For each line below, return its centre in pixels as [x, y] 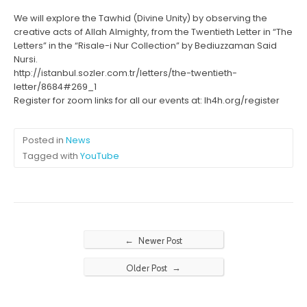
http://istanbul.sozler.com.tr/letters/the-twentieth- [125, 73]
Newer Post [159, 241]
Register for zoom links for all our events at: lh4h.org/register [147, 100]
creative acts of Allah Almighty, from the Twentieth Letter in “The [153, 32]
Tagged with [51, 156]
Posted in [44, 140]
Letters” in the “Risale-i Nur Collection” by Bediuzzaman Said [145, 46]
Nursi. [26, 59]
